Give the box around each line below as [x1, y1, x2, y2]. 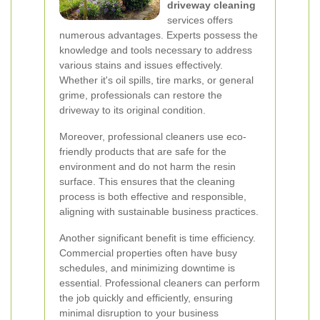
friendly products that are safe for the [59, 146, 226, 157]
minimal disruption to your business [59, 307, 219, 319]
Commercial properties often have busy [59, 247, 237, 259]
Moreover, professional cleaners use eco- [59, 131, 246, 142]
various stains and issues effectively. [59, 59, 223, 71]
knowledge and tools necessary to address [59, 44, 252, 56]
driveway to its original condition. [59, 104, 206, 116]
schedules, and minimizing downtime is [59, 262, 235, 274]
